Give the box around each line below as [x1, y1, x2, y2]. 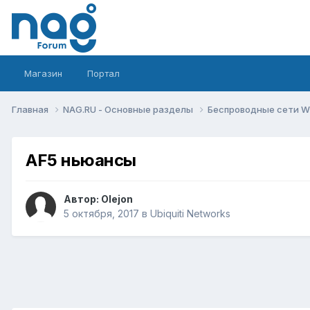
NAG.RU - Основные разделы [63, 103, 195, 115]
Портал [87, 68, 120, 79]
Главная [12, 103, 51, 115]
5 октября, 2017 [64, 208, 139, 220]
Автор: [64, 193, 101, 206]
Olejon [101, 193, 133, 206]
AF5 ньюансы [26, 149, 136, 170]
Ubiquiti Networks [150, 208, 230, 220]
